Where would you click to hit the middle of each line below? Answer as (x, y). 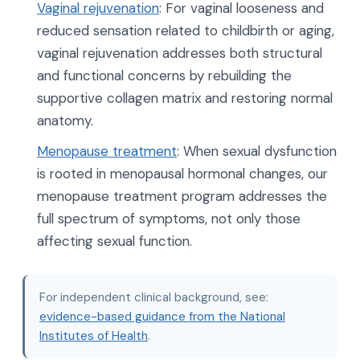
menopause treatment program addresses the (182, 196)
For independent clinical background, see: (154, 297)
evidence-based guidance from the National (162, 317)
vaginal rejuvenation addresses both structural (180, 53)
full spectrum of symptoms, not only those (169, 219)
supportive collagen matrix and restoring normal (185, 98)
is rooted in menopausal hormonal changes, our (182, 174)
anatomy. (65, 121)
